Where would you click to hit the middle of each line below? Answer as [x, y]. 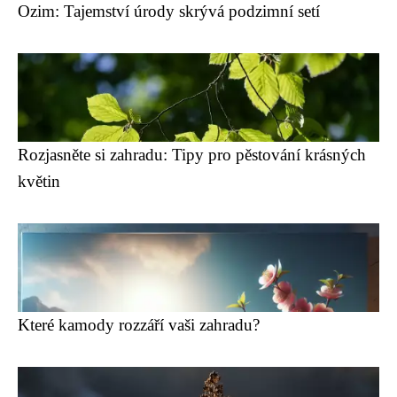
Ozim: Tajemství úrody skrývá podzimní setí [169, 11]
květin [39, 181]
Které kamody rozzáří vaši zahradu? [139, 325]
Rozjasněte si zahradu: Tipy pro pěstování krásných [192, 155]
